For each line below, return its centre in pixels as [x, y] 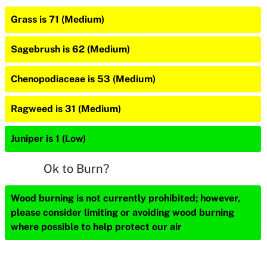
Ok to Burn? [76, 169]
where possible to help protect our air [96, 227]
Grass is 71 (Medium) [58, 19]
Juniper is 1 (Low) [48, 139]
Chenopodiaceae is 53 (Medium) [83, 79]
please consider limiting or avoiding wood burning [122, 212]
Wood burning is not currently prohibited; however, [125, 198]
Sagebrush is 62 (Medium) [70, 49]
